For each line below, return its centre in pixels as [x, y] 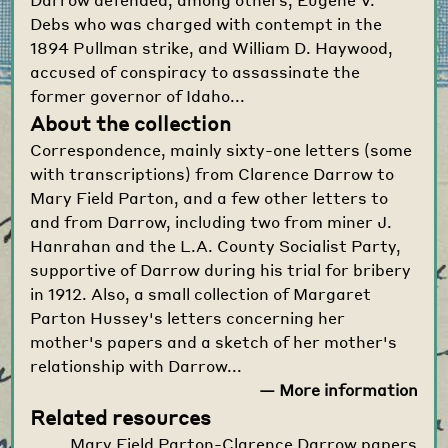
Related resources [121, 416]
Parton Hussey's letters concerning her [188, 317]
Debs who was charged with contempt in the [206, 23]
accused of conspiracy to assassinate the [195, 71]
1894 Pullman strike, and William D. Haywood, [212, 47]
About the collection [131, 122]
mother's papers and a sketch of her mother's [214, 341]
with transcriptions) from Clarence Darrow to [212, 173]
